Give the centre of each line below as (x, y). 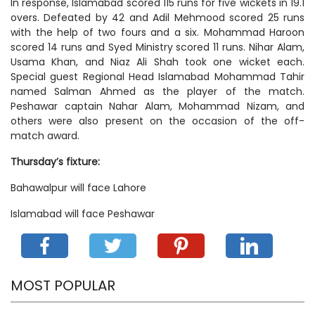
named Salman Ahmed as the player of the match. (157, 92)
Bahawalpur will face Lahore (78, 188)
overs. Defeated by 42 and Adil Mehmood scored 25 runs (157, 18)
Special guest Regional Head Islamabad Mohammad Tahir (157, 77)
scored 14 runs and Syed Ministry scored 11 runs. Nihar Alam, (157, 47)
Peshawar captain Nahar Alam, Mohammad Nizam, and (157, 107)
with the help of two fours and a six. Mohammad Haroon (157, 33)
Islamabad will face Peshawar (83, 214)
